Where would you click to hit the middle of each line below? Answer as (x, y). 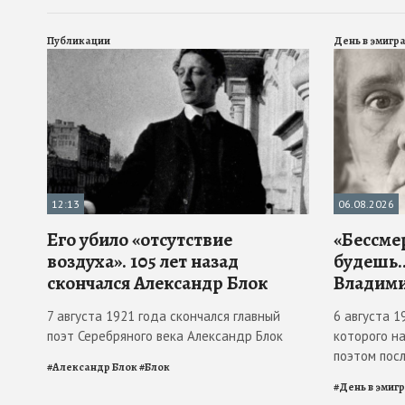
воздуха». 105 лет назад (143, 261)
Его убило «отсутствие (140, 239)
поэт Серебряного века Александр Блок (165, 335)
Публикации (79, 41)
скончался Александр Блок (157, 283)
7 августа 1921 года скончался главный (164, 316)
